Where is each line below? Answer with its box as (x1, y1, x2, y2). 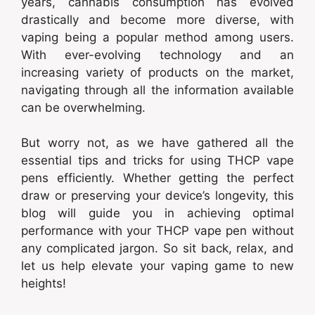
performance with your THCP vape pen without (21, 224, 294, 238)
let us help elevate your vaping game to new (21, 259, 294, 274)
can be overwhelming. (21, 100, 149, 115)
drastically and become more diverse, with (21, 12, 294, 27)
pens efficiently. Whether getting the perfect (21, 171, 294, 186)
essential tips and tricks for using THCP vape (21, 153, 294, 168)
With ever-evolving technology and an (21, 47, 294, 62)
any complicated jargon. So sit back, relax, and (21, 241, 294, 256)
